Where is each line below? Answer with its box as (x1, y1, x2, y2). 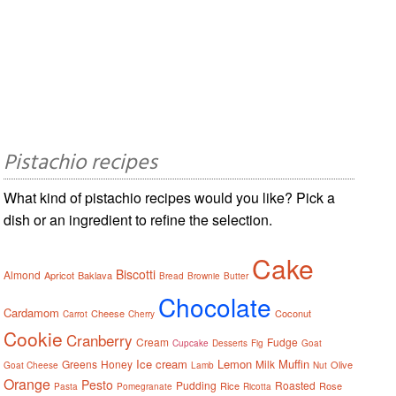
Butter (224, 269, 249, 282)
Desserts (212, 336, 248, 349)
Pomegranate (117, 379, 173, 392)
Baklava (78, 267, 113, 282)
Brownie (187, 269, 221, 282)
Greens (62, 355, 98, 371)
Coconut (275, 305, 312, 320)
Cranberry (66, 328, 133, 351)
